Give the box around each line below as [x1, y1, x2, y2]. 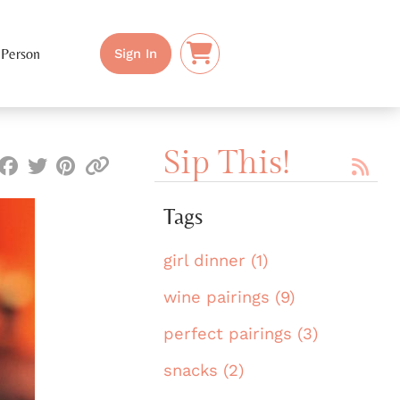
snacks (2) [163, 361, 244, 380]
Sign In [114, 45, 158, 62]
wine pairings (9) [163, 287, 295, 307]
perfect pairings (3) [163, 324, 318, 344]
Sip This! [163, 144, 290, 183]
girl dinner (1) [163, 251, 268, 271]
